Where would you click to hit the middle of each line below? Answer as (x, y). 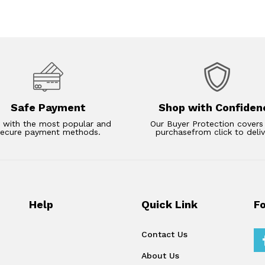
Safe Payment (48, 107)
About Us (160, 255)
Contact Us (164, 234)
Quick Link (169, 204)
